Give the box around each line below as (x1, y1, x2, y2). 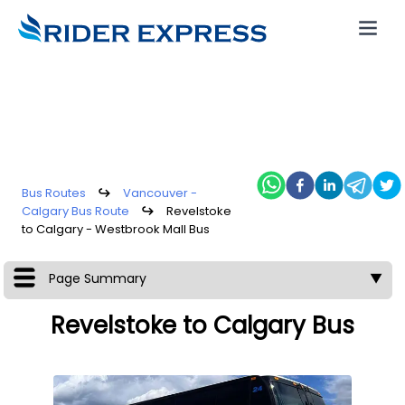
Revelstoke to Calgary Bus (51, 309, 354, 342)
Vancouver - (123, 184, 197, 202)
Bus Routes (22, 184, 86, 202)
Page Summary (48, 269, 146, 287)
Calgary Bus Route (22, 202, 129, 220)
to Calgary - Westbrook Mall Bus (22, 221, 210, 238)
